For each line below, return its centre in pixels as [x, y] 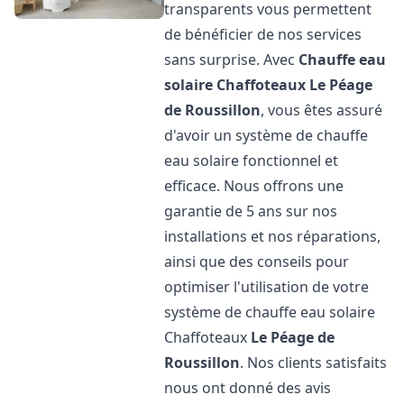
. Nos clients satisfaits [314, 363]
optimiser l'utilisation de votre [267, 287]
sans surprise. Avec [232, 60]
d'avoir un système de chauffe [266, 135]
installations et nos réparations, [273, 236]
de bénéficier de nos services [263, 34]
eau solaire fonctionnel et [252, 161]
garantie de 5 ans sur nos [251, 211]
